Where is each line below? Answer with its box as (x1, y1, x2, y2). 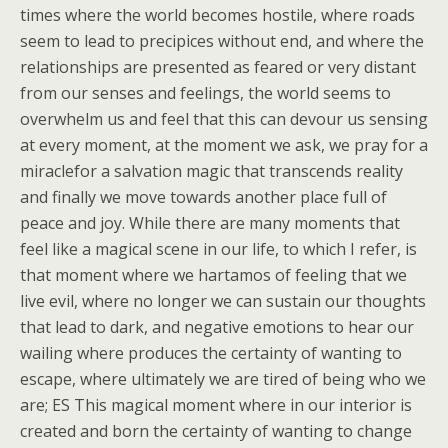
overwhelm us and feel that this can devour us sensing (20, 108, 428, 130)
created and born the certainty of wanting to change (20, 420, 412, 442)
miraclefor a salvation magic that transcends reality (20, 160, 403, 182)
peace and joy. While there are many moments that (20, 212, 400, 234)
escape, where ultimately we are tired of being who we (20, 368, 426, 390)
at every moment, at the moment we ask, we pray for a (20, 134, 428, 156)
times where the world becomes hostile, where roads (20, 4, 415, 26)
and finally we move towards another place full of (20, 186, 387, 208)
